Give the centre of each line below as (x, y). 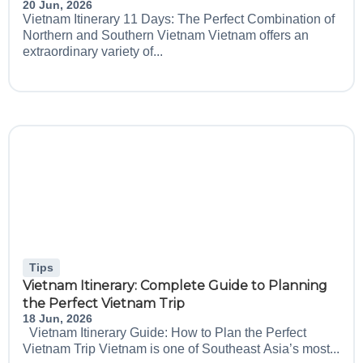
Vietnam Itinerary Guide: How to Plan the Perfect (164, 333)
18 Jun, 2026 (58, 318)
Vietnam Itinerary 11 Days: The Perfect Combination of (179, 19)
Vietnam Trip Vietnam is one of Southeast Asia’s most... (181, 349)
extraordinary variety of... (93, 51)
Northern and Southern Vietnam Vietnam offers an (166, 35)
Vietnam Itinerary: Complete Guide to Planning (175, 286)
